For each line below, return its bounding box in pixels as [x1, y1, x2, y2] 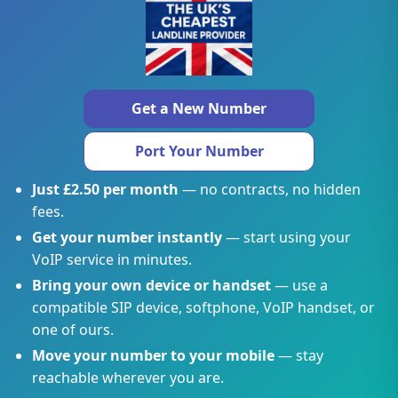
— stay [274, 346, 323, 365]
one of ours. [31, 320, 114, 339]
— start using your [221, 227, 351, 247]
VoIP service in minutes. [31, 250, 192, 269]
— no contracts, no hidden [178, 179, 361, 199]
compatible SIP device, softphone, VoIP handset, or [31, 298, 375, 317]
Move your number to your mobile [31, 346, 275, 365]
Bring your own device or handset [31, 275, 271, 295]
